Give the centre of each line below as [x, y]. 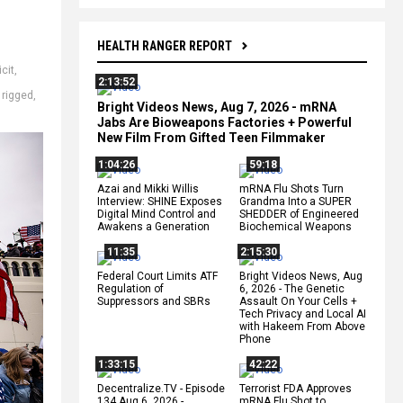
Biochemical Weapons [296, 226]
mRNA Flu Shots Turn [291, 188]
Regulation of [130, 288]
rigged [18, 95]
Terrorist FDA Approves [296, 388]
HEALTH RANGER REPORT [165, 45]
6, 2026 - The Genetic [292, 288]
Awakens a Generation [153, 226]
